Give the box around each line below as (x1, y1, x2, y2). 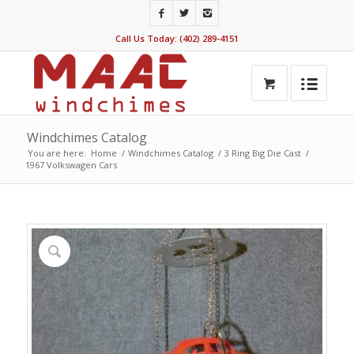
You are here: (27, 147, 86, 159)
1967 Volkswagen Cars (24, 159, 117, 171)
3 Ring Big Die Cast (224, 147, 301, 159)
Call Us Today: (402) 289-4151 (115, 32, 239, 44)
